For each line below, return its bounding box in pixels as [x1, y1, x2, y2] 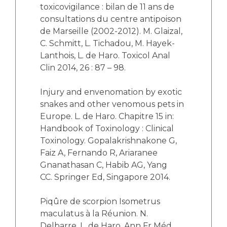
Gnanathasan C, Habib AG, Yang [40, 160, 167, 170]
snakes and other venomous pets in [40, 99, 184, 109]
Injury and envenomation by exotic [40, 87, 182, 97]
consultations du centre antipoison [40, 14, 181, 24]
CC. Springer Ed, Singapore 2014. [40, 172, 170, 182]
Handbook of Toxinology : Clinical [40, 124, 174, 133]
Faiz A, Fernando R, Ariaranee [40, 148, 158, 158]
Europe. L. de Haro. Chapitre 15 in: [40, 111, 174, 121]
